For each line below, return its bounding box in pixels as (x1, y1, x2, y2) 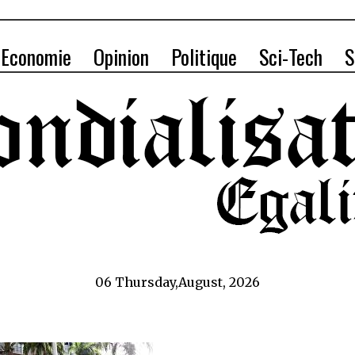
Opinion (94, 41, 149, 72)
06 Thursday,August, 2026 (95, 274, 260, 290)
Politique (171, 41, 237, 72)
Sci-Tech (259, 41, 323, 72)
